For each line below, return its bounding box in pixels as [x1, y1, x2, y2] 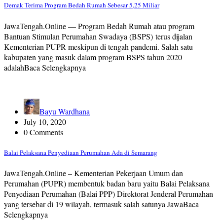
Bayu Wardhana [39, 106, 90, 116]
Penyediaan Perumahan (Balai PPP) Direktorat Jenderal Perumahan [4, 188, 213, 199]
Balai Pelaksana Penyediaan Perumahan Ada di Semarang [4, 147, 157, 157]
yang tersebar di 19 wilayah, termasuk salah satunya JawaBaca [4, 198, 199, 209]
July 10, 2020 [24, 116, 66, 127]
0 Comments [24, 126, 63, 137]
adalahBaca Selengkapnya [4, 62, 86, 73]
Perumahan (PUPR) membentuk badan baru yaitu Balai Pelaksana [4, 178, 210, 188]
